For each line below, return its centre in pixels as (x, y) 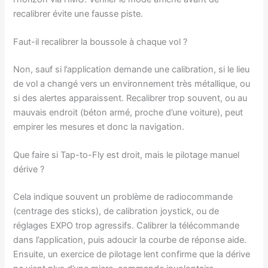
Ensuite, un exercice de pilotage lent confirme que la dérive (132, 254)
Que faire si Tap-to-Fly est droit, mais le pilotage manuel (127, 155)
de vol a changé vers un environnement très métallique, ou (132, 83)
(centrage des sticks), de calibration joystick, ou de (116, 211)
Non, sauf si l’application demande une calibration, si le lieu (132, 69)
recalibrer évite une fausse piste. (78, 13)
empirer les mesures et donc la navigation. (99, 127)
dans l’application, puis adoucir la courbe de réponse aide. (130, 240)
